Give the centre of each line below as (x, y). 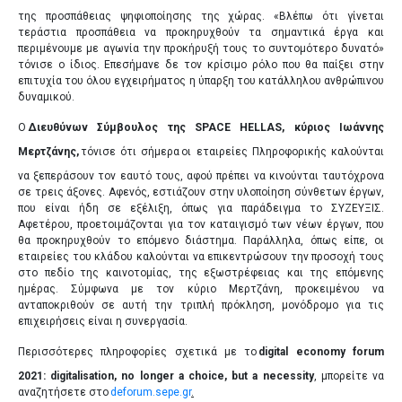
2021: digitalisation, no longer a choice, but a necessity (166, 376)
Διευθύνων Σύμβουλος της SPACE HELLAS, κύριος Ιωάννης (206, 127)
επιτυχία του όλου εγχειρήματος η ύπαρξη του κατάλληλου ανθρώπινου (201, 80)
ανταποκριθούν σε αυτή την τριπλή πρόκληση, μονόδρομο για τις (201, 305)
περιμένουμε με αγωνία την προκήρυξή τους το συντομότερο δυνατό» (201, 48)
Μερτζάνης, (48, 151)
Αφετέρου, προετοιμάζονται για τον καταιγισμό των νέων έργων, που (201, 224)
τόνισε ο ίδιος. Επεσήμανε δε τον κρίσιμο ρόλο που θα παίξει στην (201, 64)
